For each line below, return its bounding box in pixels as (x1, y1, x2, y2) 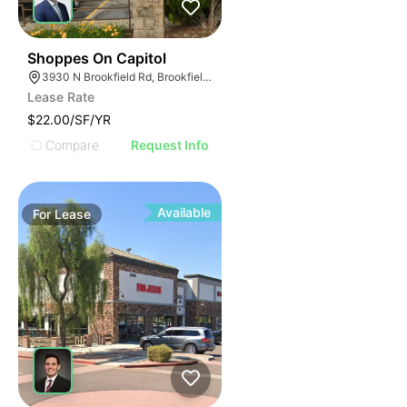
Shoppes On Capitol (27, 49, 166, 67)
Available (157, 204, 212, 220)
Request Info (131, 137, 210, 153)
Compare (45, 136, 99, 153)
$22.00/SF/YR (27, 112, 111, 127)
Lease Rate (27, 89, 94, 104)
